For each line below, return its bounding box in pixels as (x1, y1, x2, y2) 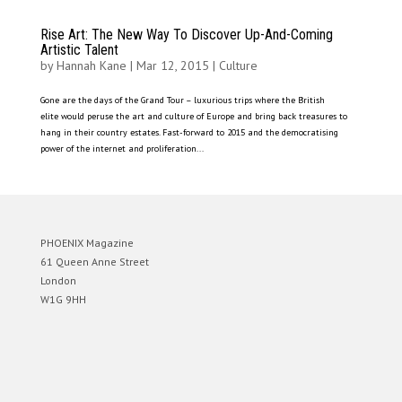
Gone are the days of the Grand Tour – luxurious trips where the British (39, 94, 325, 107)
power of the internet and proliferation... (39, 143, 204, 155)
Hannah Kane (56, 57, 127, 74)
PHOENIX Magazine (39, 236, 134, 250)
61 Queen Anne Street (39, 255, 149, 269)
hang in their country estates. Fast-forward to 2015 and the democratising (39, 127, 338, 139)
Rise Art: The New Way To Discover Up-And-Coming (39, 26, 333, 44)
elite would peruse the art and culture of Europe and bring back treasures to (39, 110, 347, 123)
